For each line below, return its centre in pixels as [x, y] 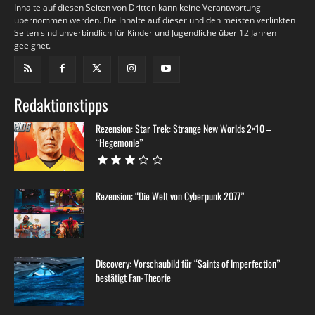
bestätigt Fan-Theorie [133, 278]
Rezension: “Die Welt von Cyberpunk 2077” [170, 196]
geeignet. [32, 45]
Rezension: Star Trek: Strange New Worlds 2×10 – [184, 129]
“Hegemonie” [119, 143]
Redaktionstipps [61, 105]
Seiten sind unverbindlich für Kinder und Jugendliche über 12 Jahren [145, 33]
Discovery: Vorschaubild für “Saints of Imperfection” [188, 264]
